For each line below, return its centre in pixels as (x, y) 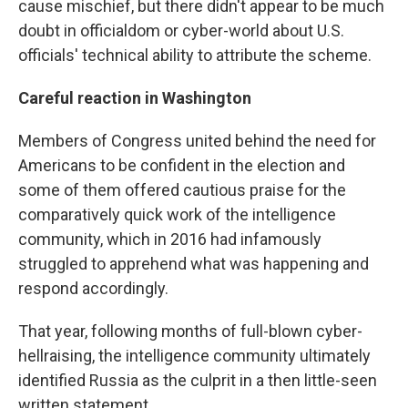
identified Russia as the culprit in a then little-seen (198, 380)
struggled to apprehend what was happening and (194, 264)
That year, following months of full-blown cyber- (190, 331)
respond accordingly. (93, 288)
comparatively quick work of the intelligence (177, 214)
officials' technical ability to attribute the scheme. (195, 55)
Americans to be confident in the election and (182, 165)
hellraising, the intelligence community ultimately (194, 356)
